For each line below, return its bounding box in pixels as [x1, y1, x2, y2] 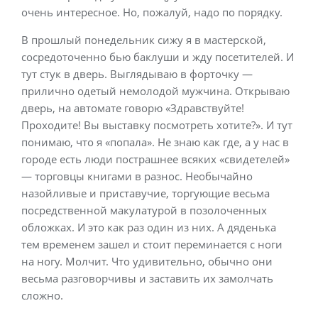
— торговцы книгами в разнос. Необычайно [21, 168, 253, 183]
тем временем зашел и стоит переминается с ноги [21, 236, 283, 251]
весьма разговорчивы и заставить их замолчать [21, 270, 273, 285]
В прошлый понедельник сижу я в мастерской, [21, 32, 266, 47]
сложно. [21, 287, 63, 302]
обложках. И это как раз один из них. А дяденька [21, 219, 276, 234]
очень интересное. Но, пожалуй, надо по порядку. [21, 4, 283, 19]
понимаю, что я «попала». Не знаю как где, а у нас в [21, 134, 289, 149]
